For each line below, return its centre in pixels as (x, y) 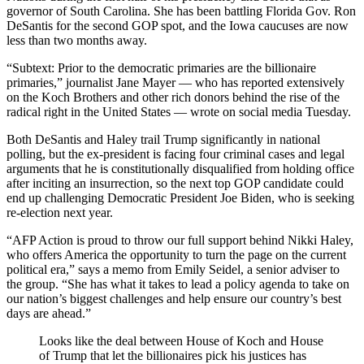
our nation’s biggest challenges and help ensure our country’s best (174, 299)
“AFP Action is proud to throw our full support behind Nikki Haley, (180, 240)
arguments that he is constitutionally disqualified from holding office (180, 169)
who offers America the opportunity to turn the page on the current (176, 255)
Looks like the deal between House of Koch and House (181, 341)
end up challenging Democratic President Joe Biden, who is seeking (180, 198)
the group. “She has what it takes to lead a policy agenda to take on (178, 284)
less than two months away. (77, 41)
